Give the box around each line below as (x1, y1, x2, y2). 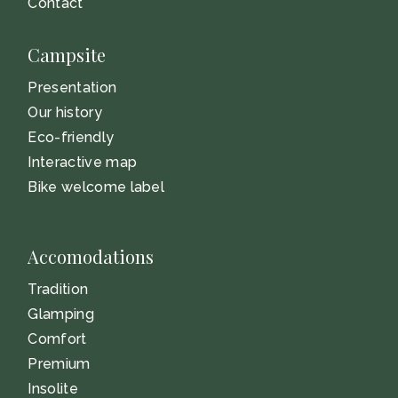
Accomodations (28, 244, 155, 269)
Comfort (28, 330, 87, 348)
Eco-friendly (28, 129, 115, 147)
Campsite (28, 43, 107, 68)
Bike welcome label (28, 179, 165, 196)
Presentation (28, 79, 117, 97)
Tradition (28, 281, 89, 298)
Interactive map (28, 154, 138, 171)
